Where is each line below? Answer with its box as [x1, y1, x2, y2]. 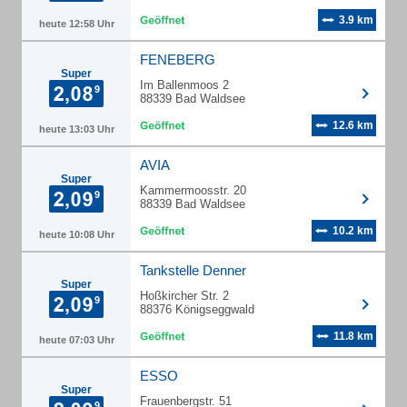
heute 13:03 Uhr [38, 124, 114, 134]
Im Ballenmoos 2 [140, 78, 229, 92]
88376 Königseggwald [140, 303, 254, 316]
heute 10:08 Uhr [38, 229, 114, 240]
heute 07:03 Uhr [38, 334, 114, 345]
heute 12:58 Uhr [38, 18, 114, 29]
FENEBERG [140, 52, 215, 67]
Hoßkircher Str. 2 [140, 289, 229, 303]
